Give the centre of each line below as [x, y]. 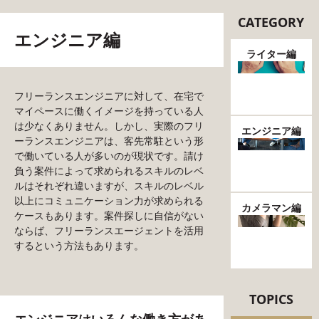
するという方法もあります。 [79, 245]
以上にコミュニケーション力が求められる [109, 200]
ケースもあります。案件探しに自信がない [109, 215]
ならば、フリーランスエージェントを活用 [109, 230]
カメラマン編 [271, 208]
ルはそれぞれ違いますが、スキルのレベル [109, 185]
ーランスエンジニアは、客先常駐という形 [109, 141]
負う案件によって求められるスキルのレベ [109, 171]
